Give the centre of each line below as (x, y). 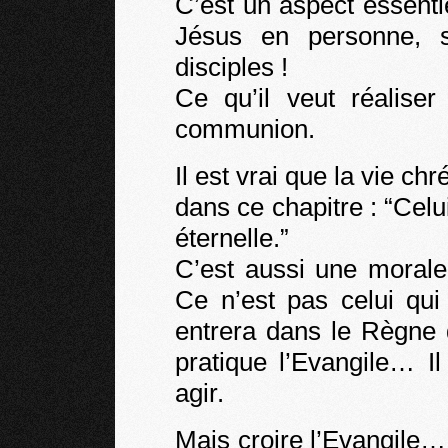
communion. (245, 129)
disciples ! (231, 67)
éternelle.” (232, 238)
